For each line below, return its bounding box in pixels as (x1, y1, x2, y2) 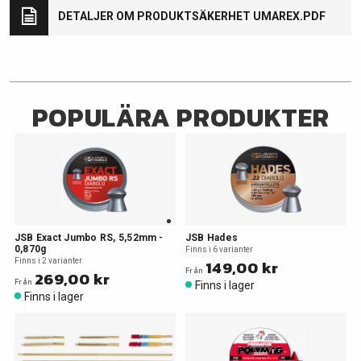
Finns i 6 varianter (185, 245, 253, 254)
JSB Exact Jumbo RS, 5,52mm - (15, 232, 164, 243)
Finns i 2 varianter (15, 256, 82, 265)
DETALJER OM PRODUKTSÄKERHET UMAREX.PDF (58, 9, 326, 23)
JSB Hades (185, 232, 239, 243)
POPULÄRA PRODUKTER (31, 98, 330, 137)
